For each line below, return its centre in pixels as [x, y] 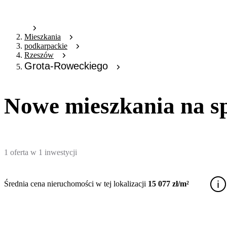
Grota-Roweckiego [66, 66]
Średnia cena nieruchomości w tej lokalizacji [75, 184]
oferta [19, 152]
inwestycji [61, 152]
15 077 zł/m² [168, 184]
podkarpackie [46, 46]
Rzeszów [39, 55]
